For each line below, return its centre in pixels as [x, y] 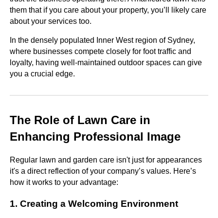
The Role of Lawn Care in [80, 120]
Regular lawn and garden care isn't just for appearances [106, 160]
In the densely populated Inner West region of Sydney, [102, 40]
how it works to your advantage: [64, 182]
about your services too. [51, 21]
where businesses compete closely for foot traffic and [100, 52]
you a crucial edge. [42, 74]
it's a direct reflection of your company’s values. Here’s [103, 171]
